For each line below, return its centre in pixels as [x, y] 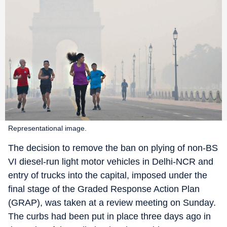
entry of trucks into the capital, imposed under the [108, 176]
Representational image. [47, 128]
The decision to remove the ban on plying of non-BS [113, 148]
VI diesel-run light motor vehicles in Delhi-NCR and [111, 162]
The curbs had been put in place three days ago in [109, 217]
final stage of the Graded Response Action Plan [104, 189]
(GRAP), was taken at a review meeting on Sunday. [112, 203]
